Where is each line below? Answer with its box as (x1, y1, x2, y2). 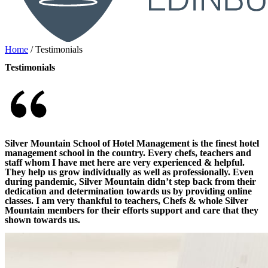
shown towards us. (5, 214, 80, 225)
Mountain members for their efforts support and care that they (5, 205, 258, 215)
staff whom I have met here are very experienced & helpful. (5, 157, 245, 167)
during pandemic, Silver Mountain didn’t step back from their (5, 176, 256, 187)
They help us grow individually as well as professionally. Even (5, 166, 254, 177)
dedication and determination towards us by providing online (5, 185, 252, 196)
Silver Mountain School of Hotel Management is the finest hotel (5, 138, 259, 148)
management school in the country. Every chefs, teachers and (5, 147, 251, 158)
